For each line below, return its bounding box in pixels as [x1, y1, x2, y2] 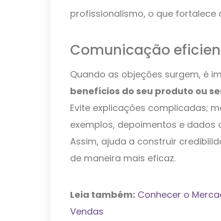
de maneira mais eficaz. [70, 151, 176, 164]
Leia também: [70, 188, 135, 201]
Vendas [70, 205, 104, 218]
